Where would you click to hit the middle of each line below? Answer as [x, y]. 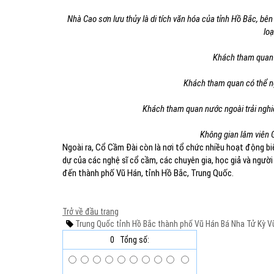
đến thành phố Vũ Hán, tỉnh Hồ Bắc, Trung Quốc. [148, 173]
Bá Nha [232, 224]
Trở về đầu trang [91, 212]
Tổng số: [135, 240]
